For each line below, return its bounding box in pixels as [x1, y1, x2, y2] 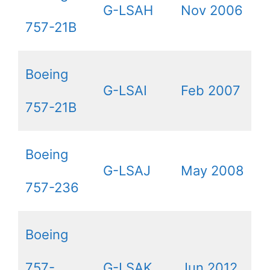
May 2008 [181, 162, 244, 178]
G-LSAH [103, 2, 153, 18]
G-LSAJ [103, 162, 151, 178]
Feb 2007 [181, 82, 240, 98]
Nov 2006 [181, 2, 243, 18]
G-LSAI [103, 82, 147, 98]
